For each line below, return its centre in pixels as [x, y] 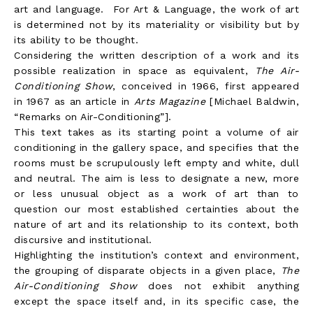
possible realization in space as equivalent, [135, 70]
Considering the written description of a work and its [156, 55]
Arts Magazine [170, 101]
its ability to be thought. [76, 39]
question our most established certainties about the [156, 209]
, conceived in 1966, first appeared [206, 86]
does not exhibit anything [218, 285]
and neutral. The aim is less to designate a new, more [156, 178]
